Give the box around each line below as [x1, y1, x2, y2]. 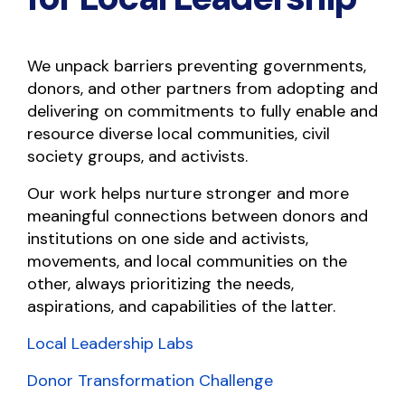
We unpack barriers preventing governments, [27, 55, 366, 77]
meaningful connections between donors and [27, 205, 368, 227]
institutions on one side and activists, [27, 228, 308, 250]
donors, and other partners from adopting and [27, 78, 378, 99]
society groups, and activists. [27, 146, 248, 167]
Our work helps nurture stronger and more [27, 183, 349, 204]
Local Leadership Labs [27, 333, 193, 354]
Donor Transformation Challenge [27, 370, 273, 391]
